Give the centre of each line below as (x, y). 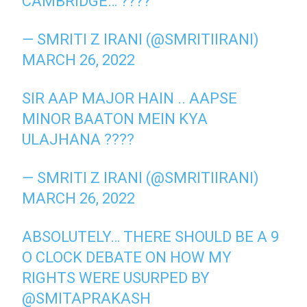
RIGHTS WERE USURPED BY (116, 278)
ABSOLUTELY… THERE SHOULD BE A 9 (151, 236)
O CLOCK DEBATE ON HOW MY (127, 257)
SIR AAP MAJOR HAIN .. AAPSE (130, 98)
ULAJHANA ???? (78, 139)
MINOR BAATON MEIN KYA (115, 119)
